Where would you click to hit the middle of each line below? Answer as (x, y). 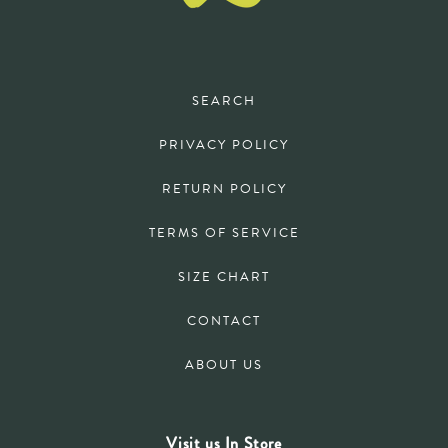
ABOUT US (224, 364)
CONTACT (224, 320)
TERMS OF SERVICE (224, 232)
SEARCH (224, 100)
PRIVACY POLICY (224, 144)
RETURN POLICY (224, 188)
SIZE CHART (224, 276)
